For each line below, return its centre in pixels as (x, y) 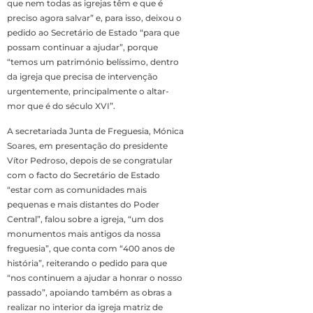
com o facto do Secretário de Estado (83, 175)
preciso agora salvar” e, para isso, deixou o (94, 17)
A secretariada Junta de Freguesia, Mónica (95, 131)
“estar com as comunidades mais (77, 189)
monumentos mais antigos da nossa (84, 233)
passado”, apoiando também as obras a (89, 292)
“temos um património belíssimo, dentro (93, 61)
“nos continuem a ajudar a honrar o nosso (95, 277)
